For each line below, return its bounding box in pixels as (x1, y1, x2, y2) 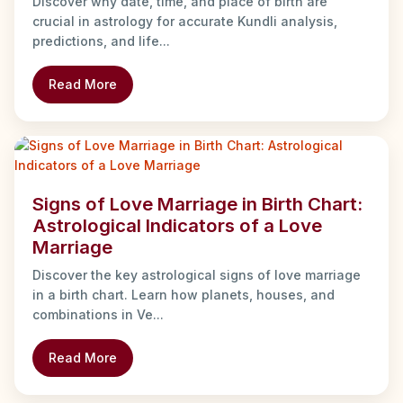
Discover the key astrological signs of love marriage (32, 267, 361, 283)
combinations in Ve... (32, 307, 164, 323)
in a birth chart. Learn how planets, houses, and (32, 287, 335, 303)
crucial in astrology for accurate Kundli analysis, (32, 13, 337, 30)
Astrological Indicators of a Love (32, 214, 322, 237)
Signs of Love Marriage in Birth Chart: (32, 193, 363, 216)
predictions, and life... (32, 33, 170, 49)
